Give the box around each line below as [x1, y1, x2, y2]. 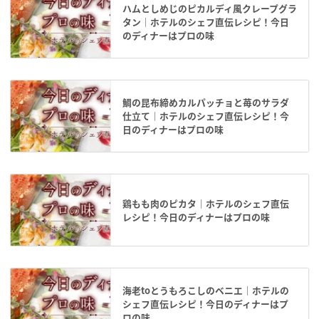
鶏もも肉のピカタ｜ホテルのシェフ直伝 [122, 196, 289, 210]
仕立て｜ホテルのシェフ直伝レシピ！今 [122, 108, 289, 122]
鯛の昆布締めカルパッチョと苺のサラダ [122, 95, 289, 109]
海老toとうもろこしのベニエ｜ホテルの [122, 283, 289, 297]
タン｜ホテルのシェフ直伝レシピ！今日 [122, 14, 289, 28]
